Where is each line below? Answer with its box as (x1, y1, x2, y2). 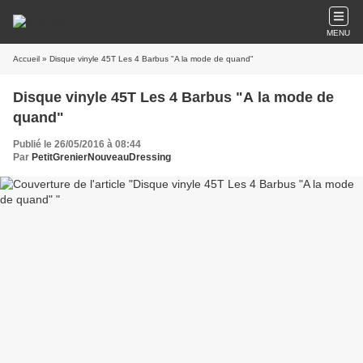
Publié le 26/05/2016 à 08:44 (13, 139, 141, 150)
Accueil (13, 54, 40, 63)
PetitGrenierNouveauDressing (32, 152, 171, 163)
